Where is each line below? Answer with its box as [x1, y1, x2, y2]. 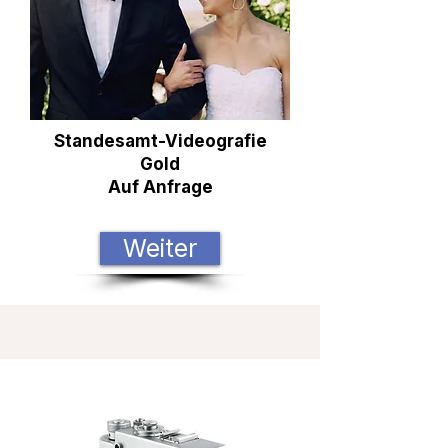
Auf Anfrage [107, 177, 213, 197]
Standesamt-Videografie [53, 131, 267, 151]
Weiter [123, 233, 197, 263]
